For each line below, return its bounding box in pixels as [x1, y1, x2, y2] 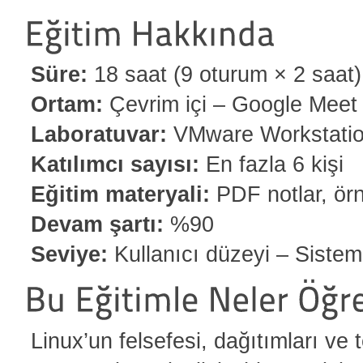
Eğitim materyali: [31, 181, 210, 207]
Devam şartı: [31, 211, 164, 237]
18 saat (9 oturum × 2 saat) [88, 62, 361, 88]
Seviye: [31, 241, 108, 267]
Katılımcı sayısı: [31, 152, 199, 177]
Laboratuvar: [31, 122, 167, 147]
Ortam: [31, 92, 103, 117]
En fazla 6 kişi [199, 152, 344, 177]
